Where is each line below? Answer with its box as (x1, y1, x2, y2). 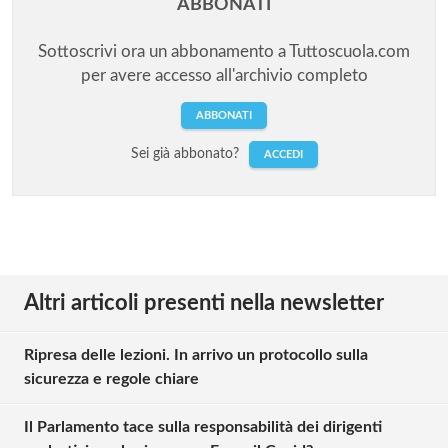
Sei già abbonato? (130, 147, 243, 162)
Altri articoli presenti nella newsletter (24, 292, 384, 315)
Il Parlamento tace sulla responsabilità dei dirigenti (24, 419, 382, 436)
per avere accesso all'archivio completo (80, 67, 368, 85)
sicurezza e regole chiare (24, 371, 199, 388)
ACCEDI (263, 149, 303, 161)
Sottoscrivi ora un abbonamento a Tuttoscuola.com (38, 43, 410, 61)
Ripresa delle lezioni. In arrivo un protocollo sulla (24, 347, 368, 364)
